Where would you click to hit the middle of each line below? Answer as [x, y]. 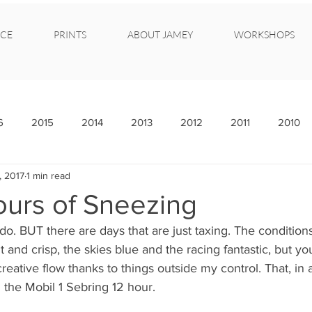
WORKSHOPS [264, 34]
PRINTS [70, 34]
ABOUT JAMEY [160, 34]
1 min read [48, 175]
